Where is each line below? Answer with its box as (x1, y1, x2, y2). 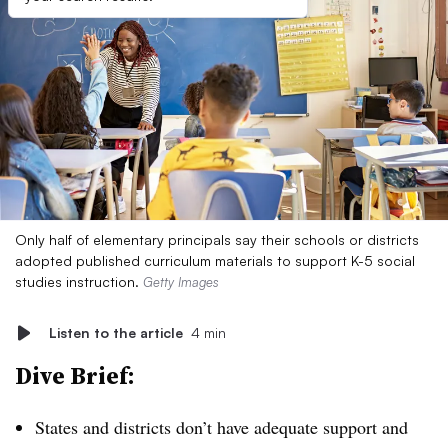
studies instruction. (15, 273, 143, 290)
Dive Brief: (15, 359, 135, 392)
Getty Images (143, 274, 219, 290)
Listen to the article (49, 324, 183, 341)
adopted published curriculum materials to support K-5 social (15, 252, 415, 269)
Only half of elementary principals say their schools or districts (15, 231, 419, 248)
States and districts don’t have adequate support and (35, 415, 408, 439)
